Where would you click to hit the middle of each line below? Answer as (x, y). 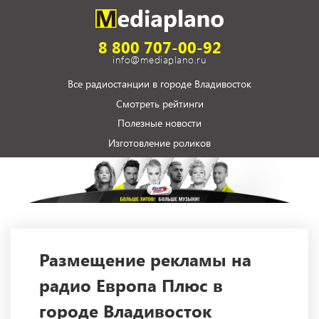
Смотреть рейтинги (159, 104)
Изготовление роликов (159, 143)
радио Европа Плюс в (131, 285)
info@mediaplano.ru (159, 60)
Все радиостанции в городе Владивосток (159, 84)
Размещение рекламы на (145, 260)
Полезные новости (159, 123)
